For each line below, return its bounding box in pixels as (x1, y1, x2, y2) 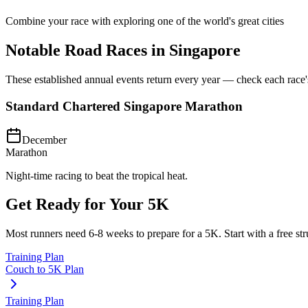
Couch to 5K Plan (5, 263, 84, 276)
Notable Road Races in (5, 41, 169, 60)
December (22, 133, 67, 146)
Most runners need (5, 228, 89, 240)
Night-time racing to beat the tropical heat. (5, 169, 188, 181)
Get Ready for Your (5, 195, 148, 214)
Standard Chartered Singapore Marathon (5, 98, 243, 113)
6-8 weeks (89, 228, 133, 240)
